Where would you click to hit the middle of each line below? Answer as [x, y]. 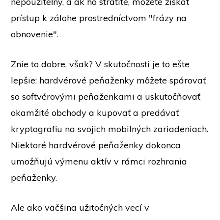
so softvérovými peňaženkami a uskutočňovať [106, 97]
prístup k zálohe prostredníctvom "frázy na [99, 18]
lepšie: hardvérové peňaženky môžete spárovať [109, 81]
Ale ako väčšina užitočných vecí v [80, 208]
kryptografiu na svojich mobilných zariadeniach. [110, 129]
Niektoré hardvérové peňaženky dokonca [96, 145]
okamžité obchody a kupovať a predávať [95, 113]
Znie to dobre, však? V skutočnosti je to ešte [100, 64]
